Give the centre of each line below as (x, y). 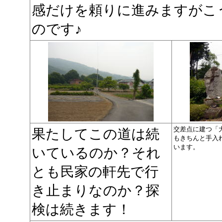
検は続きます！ (81, 209)
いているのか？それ (96, 153)
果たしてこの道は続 (96, 134)
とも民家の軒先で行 (95, 172)
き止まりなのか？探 (96, 191)
